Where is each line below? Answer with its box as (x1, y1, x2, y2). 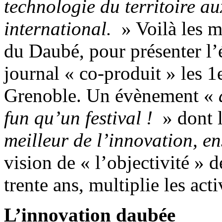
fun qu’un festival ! (4, 107, 158, 128)
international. (4, 17, 116, 39)
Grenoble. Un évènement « (4, 84, 219, 106)
